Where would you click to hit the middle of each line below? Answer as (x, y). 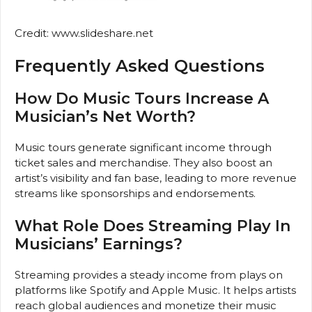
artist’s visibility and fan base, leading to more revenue (156, 178)
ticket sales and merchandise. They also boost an (143, 163)
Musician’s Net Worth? (105, 117)
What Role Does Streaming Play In (153, 226)
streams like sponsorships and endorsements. (135, 194)
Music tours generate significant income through (143, 148)
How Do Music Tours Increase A (142, 99)
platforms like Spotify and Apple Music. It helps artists (155, 290)
